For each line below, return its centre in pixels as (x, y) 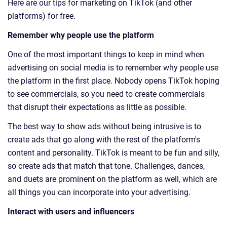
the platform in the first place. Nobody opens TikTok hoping (113, 81)
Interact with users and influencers (71, 212)
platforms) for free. (42, 16)
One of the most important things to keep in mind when (106, 55)
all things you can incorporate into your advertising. (99, 193)
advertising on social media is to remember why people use (113, 68)
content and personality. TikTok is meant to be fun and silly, (113, 153)
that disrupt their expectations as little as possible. (97, 107)
